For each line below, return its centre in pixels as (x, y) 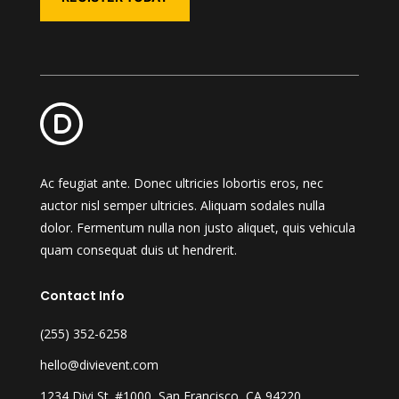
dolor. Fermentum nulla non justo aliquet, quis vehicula (197, 228)
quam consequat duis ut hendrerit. (140, 250)
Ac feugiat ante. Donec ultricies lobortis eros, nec (181, 183)
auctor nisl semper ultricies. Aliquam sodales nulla (182, 206)
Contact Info (82, 296)
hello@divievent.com (99, 365)
